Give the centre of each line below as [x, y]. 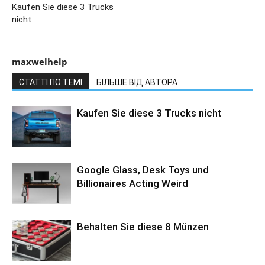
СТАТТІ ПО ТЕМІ [51, 82]
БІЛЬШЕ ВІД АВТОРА [137, 82]
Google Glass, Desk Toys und [143, 169]
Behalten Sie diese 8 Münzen [143, 226]
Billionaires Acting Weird [132, 183]
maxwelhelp [40, 61]
